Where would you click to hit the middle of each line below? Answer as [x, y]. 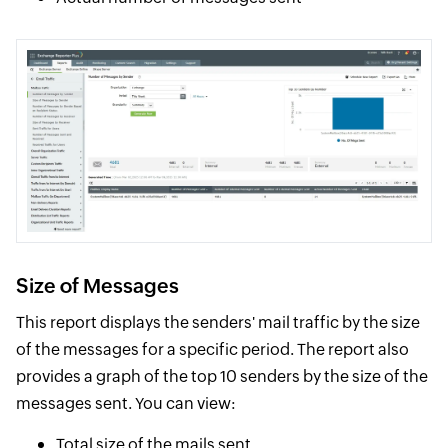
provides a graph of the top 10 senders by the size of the [221, 377]
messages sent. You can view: [125, 404]
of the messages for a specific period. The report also [212, 350]
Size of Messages [97, 286]
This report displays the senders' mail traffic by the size [217, 323]
